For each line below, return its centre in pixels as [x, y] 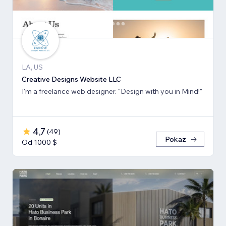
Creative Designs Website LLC [71, 79]
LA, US [32, 67]
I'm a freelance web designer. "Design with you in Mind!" [160, 92]
